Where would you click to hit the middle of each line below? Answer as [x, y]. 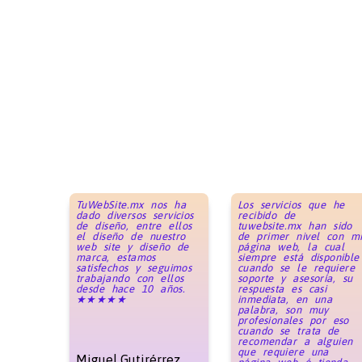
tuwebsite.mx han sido [295, 225]
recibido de [266, 215]
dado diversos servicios [135, 215]
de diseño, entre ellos [134, 225]
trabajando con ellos [130, 278]
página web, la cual [291, 246]
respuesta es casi [282, 288]
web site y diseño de [133, 246]
